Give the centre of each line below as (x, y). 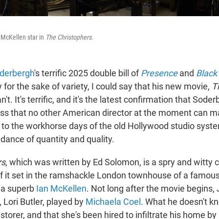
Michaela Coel (113, 201)
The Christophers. (69, 37)
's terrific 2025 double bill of (88, 73)
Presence (159, 73)
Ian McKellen (61, 188)
